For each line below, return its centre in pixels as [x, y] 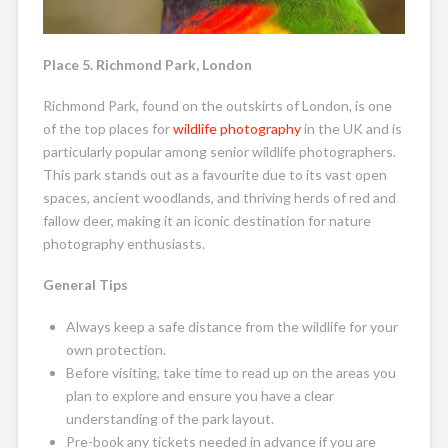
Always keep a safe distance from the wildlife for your [232, 326]
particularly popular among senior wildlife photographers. [219, 152]
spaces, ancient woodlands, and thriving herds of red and [219, 198]
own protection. [116, 349]
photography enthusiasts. [123, 244]
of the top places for [107, 129]
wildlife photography [236, 129]
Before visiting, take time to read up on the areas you [231, 372]
